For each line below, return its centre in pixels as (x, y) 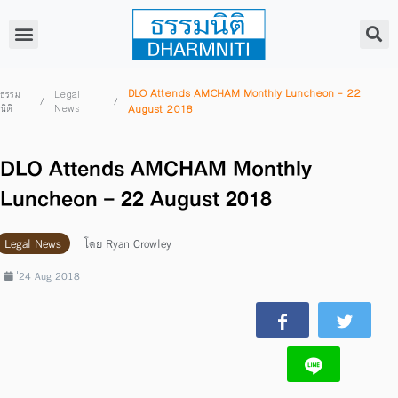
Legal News (33, 243)
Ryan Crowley (137, 243)
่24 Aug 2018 (49, 275)
